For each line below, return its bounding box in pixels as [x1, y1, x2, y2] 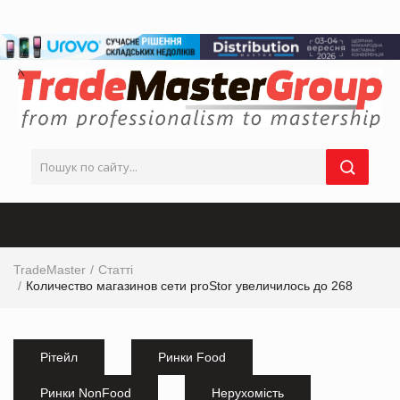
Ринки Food [158, 349, 226, 364]
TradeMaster [13, 262, 86, 277]
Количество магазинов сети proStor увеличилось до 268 [26, 278, 353, 293]
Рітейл [40, 349, 78, 364]
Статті [98, 262, 133, 277]
